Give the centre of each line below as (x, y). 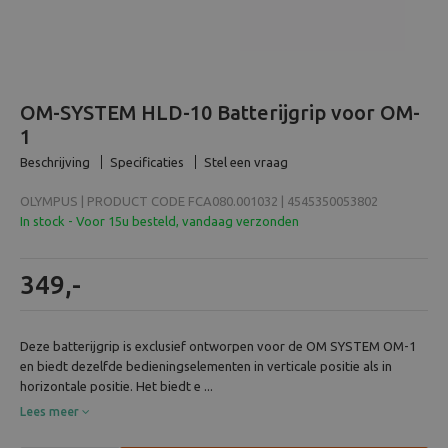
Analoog (69, 127)
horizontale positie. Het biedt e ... (116, 386)
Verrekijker (79, 76)
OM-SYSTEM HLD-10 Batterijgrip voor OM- (220, 112)
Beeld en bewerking (109, 25)
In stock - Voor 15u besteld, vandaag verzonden (159, 221)
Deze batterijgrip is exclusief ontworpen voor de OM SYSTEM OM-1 (218, 346)
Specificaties (147, 162)
